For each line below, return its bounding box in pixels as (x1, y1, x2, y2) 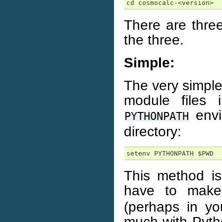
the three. (124, 32, 184, 48)
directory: (124, 123, 181, 139)
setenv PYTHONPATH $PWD (126, 150, 214, 157)
